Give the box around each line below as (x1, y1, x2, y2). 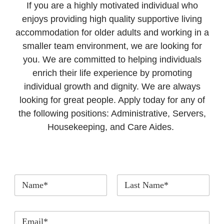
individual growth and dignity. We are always (23, 81, 200, 91)
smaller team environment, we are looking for (22, 40, 202, 51)
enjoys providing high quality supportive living (22, 13, 202, 24)
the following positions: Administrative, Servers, (18, 108, 206, 118)
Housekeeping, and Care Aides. (47, 121, 176, 132)
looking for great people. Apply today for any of (19, 94, 205, 105)
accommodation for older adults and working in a (15, 27, 209, 37)
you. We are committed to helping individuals (22, 54, 201, 64)
